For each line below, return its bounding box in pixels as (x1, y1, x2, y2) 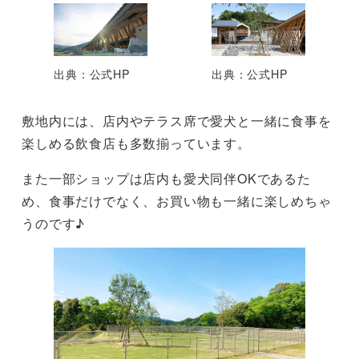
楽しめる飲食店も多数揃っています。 (22, 133, 251, 152)
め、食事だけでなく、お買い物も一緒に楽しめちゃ (22, 191, 332, 210)
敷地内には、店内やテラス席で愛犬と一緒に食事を (22, 111, 332, 130)
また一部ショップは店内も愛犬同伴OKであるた (22, 168, 311, 188)
